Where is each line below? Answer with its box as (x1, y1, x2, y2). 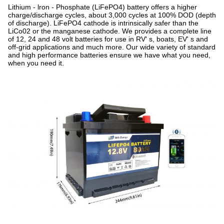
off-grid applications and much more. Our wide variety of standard (8, 43, 215, 51)
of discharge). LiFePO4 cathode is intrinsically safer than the (8, 19, 198, 27)
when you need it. (8, 59, 64, 67)
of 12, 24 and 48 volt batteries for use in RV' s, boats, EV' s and (8, 35, 208, 43)
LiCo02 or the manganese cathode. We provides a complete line (8, 27, 211, 35)
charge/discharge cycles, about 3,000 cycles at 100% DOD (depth (8, 11, 216, 19)
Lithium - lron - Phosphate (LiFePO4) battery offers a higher (8, 3, 197, 11)
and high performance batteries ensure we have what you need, (8, 51, 210, 59)
